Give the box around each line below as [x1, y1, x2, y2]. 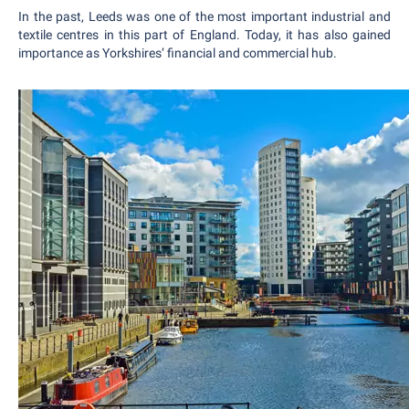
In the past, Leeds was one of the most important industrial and [18, 9, 391, 24]
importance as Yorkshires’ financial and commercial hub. [18, 46, 337, 60]
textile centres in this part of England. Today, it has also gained [18, 27, 391, 42]
